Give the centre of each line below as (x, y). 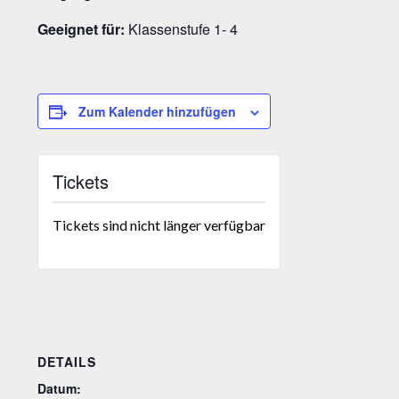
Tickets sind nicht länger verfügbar (159, 225)
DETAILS (67, 361)
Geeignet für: (81, 29)
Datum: (60, 388)
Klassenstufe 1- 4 (182, 29)
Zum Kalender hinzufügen (158, 112)
